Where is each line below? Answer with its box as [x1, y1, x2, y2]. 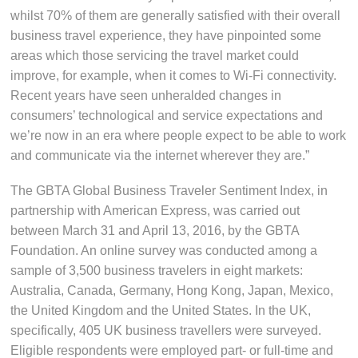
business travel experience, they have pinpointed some [10, 29, 322, 43]
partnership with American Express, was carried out [10, 204, 300, 218]
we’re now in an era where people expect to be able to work [10, 129, 347, 143]
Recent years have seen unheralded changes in [10, 89, 282, 103]
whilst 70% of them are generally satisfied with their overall [10, 9, 341, 23]
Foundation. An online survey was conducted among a [10, 244, 318, 258]
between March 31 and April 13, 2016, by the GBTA [10, 224, 300, 238]
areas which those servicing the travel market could [10, 49, 300, 63]
